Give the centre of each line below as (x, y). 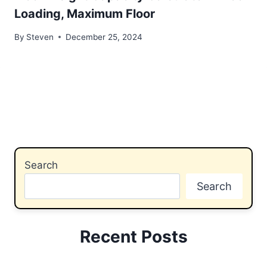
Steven (40, 37)
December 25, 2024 (104, 37)
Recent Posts (133, 237)
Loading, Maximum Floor (85, 14)
